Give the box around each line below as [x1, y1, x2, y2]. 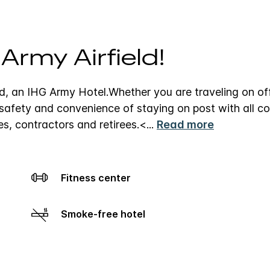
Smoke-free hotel [67, 207, 145, 220]
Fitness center [66, 171, 131, 184]
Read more [157, 118, 214, 131]
